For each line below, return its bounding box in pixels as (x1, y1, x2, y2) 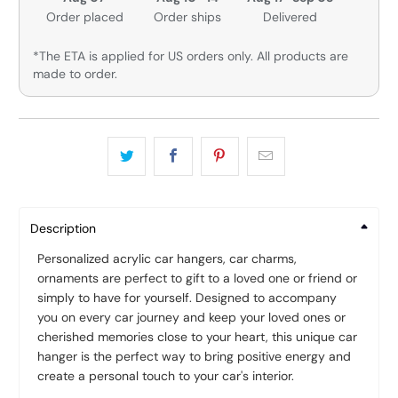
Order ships (153, 9, 221, 26)
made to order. (33, 66, 118, 83)
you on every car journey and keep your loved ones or (37, 309, 346, 326)
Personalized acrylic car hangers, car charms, (37, 251, 298, 267)
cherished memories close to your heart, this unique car (37, 329, 358, 346)
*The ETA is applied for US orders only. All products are (33, 48, 349, 65)
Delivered (263, 9, 318, 26)
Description (30, 220, 97, 237)
